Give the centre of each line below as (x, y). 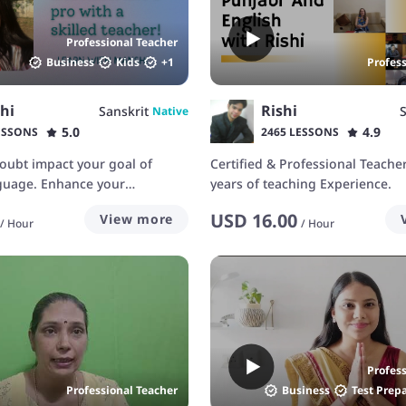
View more (136, 219)
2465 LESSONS (300, 132)
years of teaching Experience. (301, 184)
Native (170, 111)
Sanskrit (124, 111)
